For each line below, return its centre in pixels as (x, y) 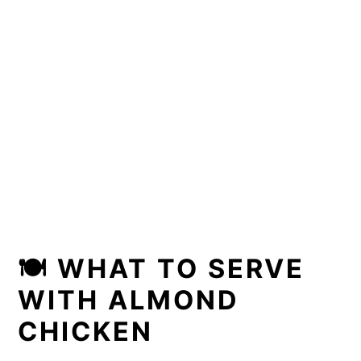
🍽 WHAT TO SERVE (162, 268)
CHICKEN (86, 331)
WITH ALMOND (129, 300)
